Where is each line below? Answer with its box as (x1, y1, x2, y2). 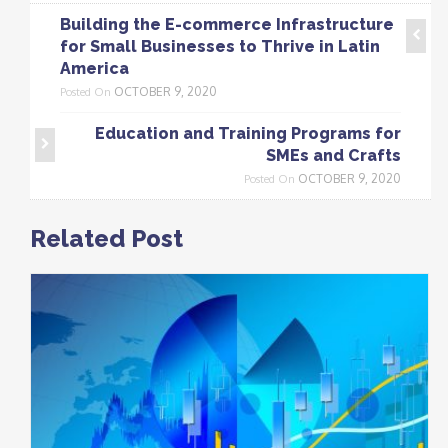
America (60, 59, 129, 79)
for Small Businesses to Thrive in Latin (60, 37, 380, 57)
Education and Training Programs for (95, 124, 401, 144)
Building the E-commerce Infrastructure (60, 15, 394, 35)
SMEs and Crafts (266, 146, 401, 166)
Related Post (30, 224, 183, 254)
